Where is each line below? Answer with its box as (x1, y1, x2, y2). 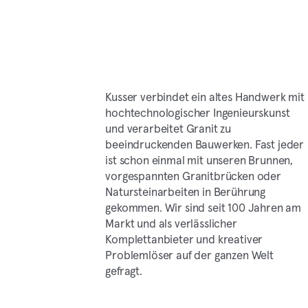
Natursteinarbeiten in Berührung (105, 184, 266, 199)
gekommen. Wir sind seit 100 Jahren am (105, 199, 302, 215)
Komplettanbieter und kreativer (105, 231, 263, 247)
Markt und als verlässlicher (105, 215, 237, 231)
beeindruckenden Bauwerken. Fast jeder (105, 136, 305, 152)
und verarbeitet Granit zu (105, 120, 232, 136)
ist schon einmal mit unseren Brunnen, (105, 152, 294, 168)
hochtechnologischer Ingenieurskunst (105, 104, 290, 120)
